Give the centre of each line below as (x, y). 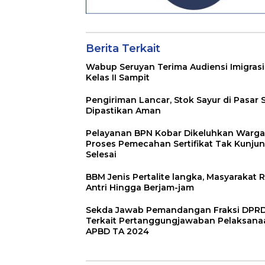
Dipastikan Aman (123, 110)
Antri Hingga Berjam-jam (140, 187)
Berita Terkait (123, 48)
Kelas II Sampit (118, 77)
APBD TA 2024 (117, 231)
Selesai (101, 154)
